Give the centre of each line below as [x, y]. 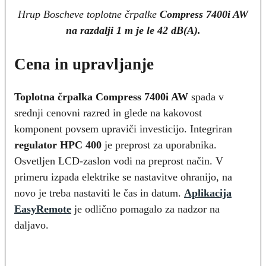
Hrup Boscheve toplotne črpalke [87, 15]
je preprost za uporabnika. [159, 145]
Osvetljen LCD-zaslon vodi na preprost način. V [119, 161]
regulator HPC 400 [58, 145]
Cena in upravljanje [84, 64]
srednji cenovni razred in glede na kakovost [108, 113]
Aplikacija [208, 193]
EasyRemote [43, 209]
